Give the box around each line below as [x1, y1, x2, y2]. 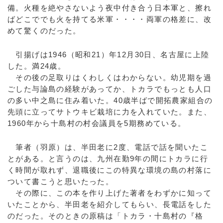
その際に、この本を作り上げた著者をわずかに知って [7, 189, 212, 197]
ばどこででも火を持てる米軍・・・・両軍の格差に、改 [7, 15, 212, 23]
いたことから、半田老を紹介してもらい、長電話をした [7, 200, 212, 209]
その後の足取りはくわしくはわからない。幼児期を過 [7, 73, 212, 82]
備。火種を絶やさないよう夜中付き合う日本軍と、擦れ [7, 3, 212, 12]
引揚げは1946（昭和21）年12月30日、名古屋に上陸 [7, 50, 210, 59]
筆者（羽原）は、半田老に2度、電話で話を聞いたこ [7, 143, 208, 151]
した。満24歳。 [7, 62, 66, 70]
